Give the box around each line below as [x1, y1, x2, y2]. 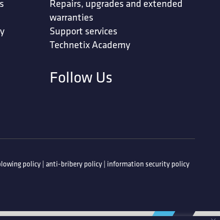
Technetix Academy [50, 38, 131, 51]
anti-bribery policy [46, 159, 102, 169]
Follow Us [50, 67, 113, 87]
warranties [50, 11, 94, 24]
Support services [50, 25, 118, 37]
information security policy [107, 159, 190, 169]
